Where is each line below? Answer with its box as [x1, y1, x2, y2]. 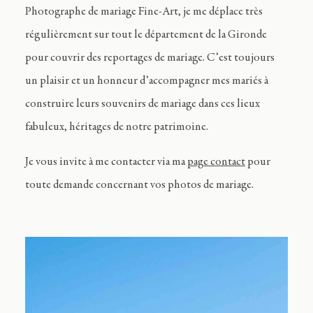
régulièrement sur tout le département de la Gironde [24, 29, 267, 42]
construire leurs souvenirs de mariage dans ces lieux [24, 99, 260, 111]
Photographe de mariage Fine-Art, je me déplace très [24, 6, 263, 19]
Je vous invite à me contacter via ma [24, 156, 187, 168]
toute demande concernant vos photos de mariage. [24, 179, 254, 191]
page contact [187, 156, 245, 168]
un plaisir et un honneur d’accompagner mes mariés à [24, 75, 268, 88]
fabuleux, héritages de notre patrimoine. [24, 122, 208, 134]
